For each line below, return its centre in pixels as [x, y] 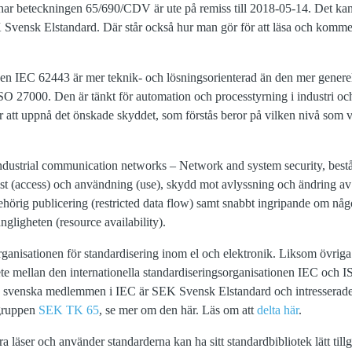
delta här [278, 310]
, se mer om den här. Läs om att [178, 310]
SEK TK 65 [69, 310]
